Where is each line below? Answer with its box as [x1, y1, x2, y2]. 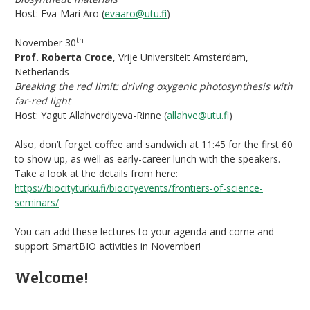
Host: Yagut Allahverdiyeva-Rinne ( [15, 109, 167, 122]
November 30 [15, 36, 76, 50]
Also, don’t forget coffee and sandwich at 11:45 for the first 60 [15, 138, 293, 152]
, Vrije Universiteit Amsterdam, [113, 51, 248, 64]
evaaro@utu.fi [104, 7, 167, 21]
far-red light [15, 94, 71, 108]
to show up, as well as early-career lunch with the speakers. [15, 152, 280, 166]
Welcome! [15, 269, 89, 288]
